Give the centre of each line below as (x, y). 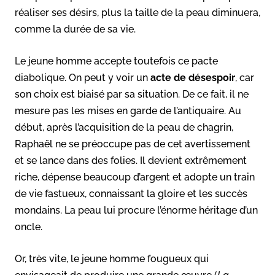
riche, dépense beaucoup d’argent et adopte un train (135, 177)
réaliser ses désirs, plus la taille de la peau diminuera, (137, 12)
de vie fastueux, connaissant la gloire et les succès (131, 193)
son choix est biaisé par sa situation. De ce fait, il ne (132, 94)
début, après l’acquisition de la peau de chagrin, (124, 127)
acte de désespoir (193, 77)
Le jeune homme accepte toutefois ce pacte (116, 61)
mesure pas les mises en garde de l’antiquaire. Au (128, 110)
